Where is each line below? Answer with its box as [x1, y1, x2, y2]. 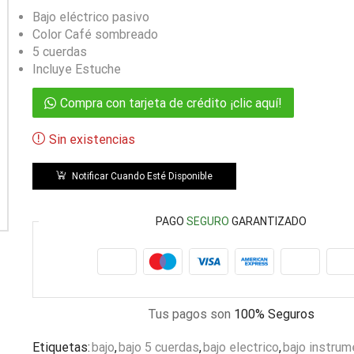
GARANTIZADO [229, 215, 307, 228]
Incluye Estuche [32, 62, 121, 77]
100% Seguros [234, 307, 315, 322]
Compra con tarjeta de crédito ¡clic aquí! [59, 96, 282, 111]
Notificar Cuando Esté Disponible [71, 171, 213, 183]
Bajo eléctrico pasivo [32, 9, 149, 25]
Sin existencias [48, 132, 135, 148]
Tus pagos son [148, 307, 235, 322]
